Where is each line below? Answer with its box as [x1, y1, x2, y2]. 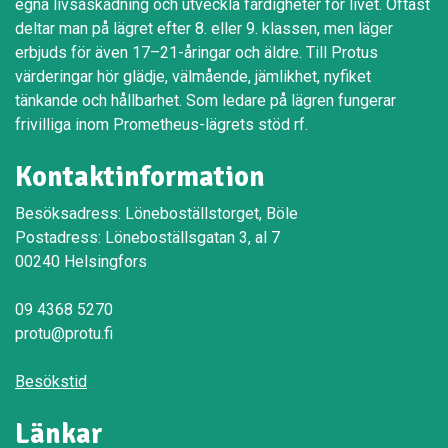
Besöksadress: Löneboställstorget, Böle [15, 204, 298, 224]
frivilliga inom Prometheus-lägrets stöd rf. [15, 115, 308, 135]
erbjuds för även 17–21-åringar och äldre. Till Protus [15, 43, 378, 63]
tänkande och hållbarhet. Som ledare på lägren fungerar [15, 91, 396, 111]
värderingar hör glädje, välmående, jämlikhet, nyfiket [15, 67, 371, 87]
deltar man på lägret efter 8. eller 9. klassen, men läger [15, 19, 393, 39]
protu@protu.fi [15, 324, 113, 344]
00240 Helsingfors [15, 252, 147, 272]
